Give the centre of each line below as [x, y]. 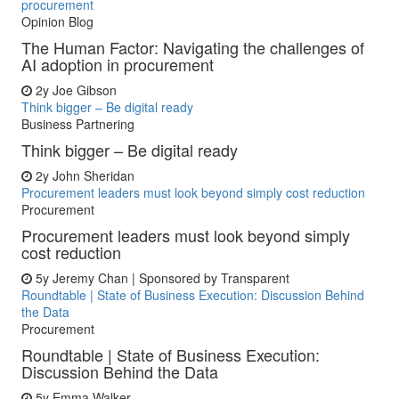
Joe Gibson [85, 90]
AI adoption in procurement [118, 64]
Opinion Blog [57, 21]
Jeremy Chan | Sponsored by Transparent [171, 278]
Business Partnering [78, 124]
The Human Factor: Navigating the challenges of [193, 47]
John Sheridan [94, 175]
